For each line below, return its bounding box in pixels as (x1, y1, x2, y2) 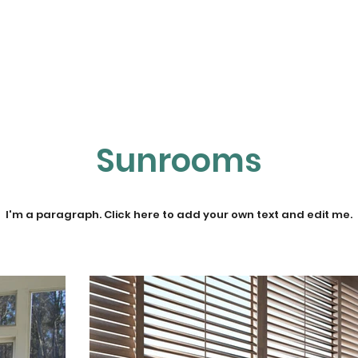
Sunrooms (96, 138, 262, 183)
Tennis (201, 42, 239, 58)
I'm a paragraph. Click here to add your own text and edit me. (6, 207, 352, 222)
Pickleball (284, 42, 338, 58)
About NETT (97, 42, 161, 58)
